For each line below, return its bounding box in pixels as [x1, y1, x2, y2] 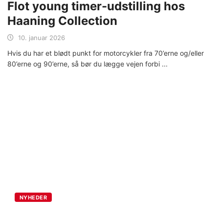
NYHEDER [20, 194, 47, 201]
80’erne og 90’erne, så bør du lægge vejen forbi [7, 59, 162, 68]
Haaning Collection [7, 13, 120, 28]
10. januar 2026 [18, 33, 65, 42]
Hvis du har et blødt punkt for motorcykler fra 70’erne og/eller [7, 48, 204, 57]
